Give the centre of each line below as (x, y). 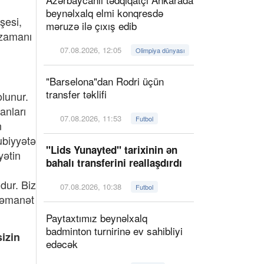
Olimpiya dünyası (160, 50)
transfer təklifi (76, 94)
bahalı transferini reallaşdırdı (114, 163)
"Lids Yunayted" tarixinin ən (112, 150)
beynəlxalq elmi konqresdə (105, 13)
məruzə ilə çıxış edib (91, 26)
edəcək (62, 244)
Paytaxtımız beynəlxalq (97, 218)
